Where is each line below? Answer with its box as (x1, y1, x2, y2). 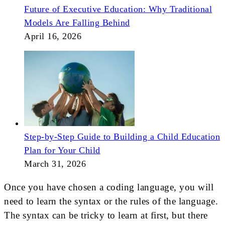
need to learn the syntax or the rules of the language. (4, 196, 218, 207)
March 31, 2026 (24, 159, 86, 169)
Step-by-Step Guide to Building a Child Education (24, 132, 220, 142)
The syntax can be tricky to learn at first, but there (4, 210, 208, 221)
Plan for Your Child (24, 145, 100, 156)
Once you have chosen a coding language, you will (4, 182, 213, 193)
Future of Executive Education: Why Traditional (24, 4, 212, 15)
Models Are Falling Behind (24, 18, 130, 28)
